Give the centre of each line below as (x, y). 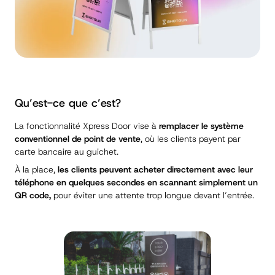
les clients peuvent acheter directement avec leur (155, 170)
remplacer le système (201, 126)
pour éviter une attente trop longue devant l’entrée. (153, 196)
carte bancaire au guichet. (67, 152)
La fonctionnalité (49, 126)
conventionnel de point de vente (78, 139)
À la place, (36, 170)
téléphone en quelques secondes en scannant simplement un (136, 183)
